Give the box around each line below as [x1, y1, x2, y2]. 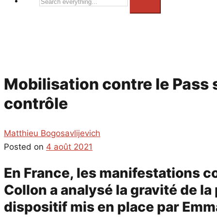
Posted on [4, 141, 46, 152]
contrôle [4, 94, 68, 113]
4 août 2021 [46, 141, 93, 152]
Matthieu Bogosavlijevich [4, 128, 100, 138]
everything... [39, 9, 82, 18]
